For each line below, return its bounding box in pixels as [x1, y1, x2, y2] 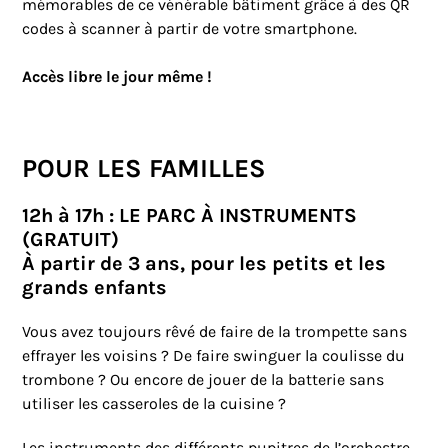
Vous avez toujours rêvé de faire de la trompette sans [22, 322, 408, 342]
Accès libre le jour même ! [22, 67, 213, 87]
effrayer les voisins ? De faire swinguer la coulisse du [22, 346, 406, 366]
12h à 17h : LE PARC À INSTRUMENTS [22, 204, 358, 228]
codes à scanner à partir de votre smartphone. [22, 19, 358, 39]
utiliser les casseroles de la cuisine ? [22, 394, 287, 414]
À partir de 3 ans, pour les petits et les [22, 252, 387, 276]
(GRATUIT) [22, 228, 120, 252]
